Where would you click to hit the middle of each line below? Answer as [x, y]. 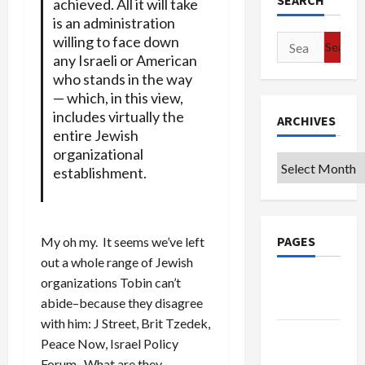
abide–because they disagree [122, 302]
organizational [98, 154]
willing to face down [116, 41]
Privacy [298, 336]
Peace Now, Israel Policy [110, 343]
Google [299, 283]
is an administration [114, 22]
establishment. [99, 172]
